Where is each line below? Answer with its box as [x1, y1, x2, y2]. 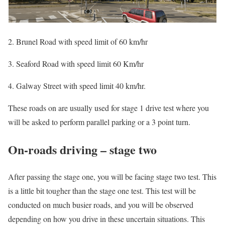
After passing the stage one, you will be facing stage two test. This [8, 171, 216, 182]
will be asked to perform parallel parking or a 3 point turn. [8, 116, 190, 127]
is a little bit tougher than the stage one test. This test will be [8, 185, 196, 196]
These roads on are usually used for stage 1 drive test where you [8, 102, 209, 113]
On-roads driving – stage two [8, 140, 157, 158]
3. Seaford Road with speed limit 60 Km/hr [8, 58, 144, 69]
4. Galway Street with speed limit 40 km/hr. [8, 80, 146, 91]
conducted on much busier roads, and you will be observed [8, 199, 193, 210]
